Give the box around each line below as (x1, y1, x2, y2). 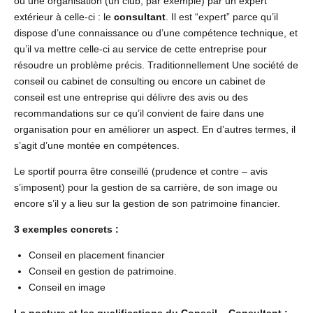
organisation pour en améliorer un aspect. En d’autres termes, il (14, 124, 296, 136)
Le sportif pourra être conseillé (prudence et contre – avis (14, 166, 268, 177)
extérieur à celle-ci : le (14, 11, 114, 23)
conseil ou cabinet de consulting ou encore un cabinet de (14, 75, 265, 87)
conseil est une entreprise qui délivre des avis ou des (14, 92, 248, 103)
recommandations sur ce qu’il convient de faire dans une (14, 108, 264, 119)
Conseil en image (29, 282, 105, 293)
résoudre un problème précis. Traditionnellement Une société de (14, 59, 298, 71)
